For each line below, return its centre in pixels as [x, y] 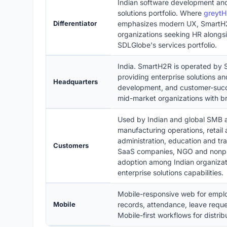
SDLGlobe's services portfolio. [167, 45]
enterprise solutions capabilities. [171, 173]
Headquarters [75, 82]
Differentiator [75, 24]
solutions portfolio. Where [161, 13]
